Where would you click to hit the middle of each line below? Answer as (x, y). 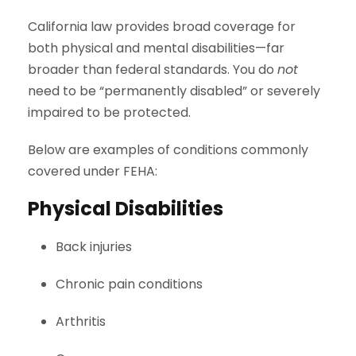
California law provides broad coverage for (162, 27)
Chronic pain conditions (129, 284)
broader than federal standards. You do (153, 70)
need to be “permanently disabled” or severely (174, 91)
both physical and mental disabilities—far (156, 48)
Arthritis (81, 322)
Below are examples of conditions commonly (168, 150)
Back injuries (94, 247)
